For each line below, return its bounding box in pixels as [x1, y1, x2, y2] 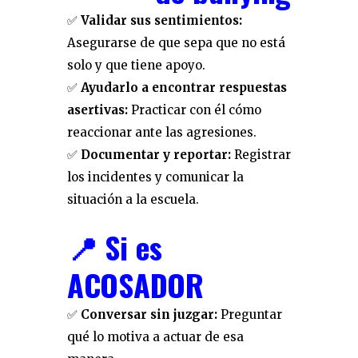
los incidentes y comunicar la [67, 169, 244, 185]
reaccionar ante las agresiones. [67, 125, 257, 140]
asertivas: [67, 102, 128, 117]
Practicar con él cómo [128, 102, 261, 117]
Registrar [231, 147, 291, 162]
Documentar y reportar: [81, 147, 231, 162]
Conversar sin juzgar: [81, 307, 217, 322]
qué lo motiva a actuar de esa [67, 329, 244, 344]
